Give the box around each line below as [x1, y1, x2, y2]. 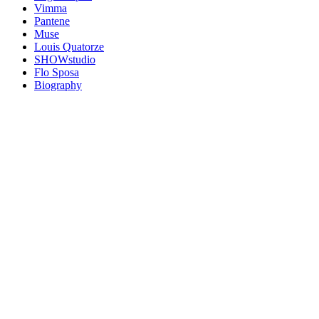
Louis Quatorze [34, 41, 104, 53]
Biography [34, 79, 82, 92]
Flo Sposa [34, 66, 79, 79]
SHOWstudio [34, 53, 95, 66]
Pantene [34, 15, 70, 28]
